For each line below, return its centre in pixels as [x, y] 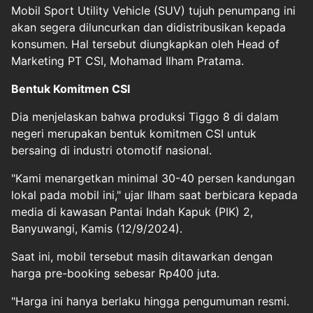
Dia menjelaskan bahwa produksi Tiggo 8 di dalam [145, 116]
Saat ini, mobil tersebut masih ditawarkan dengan [142, 256]
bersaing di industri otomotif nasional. [111, 150]
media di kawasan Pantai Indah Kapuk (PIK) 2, [132, 211]
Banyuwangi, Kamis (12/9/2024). [97, 228]
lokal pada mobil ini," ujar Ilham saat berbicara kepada [154, 195]
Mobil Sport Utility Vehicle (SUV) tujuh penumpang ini [153, 10]
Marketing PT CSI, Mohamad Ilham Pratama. [128, 60]
